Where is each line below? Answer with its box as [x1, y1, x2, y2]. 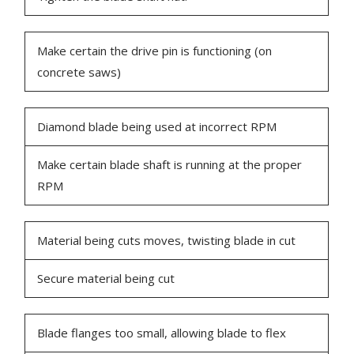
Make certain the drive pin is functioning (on [37, 43, 273, 59]
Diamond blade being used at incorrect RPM [37, 119, 277, 135]
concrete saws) [37, 64, 122, 81]
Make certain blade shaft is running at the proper [37, 156, 303, 173]
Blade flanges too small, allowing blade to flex [37, 325, 287, 341]
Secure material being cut [37, 270, 175, 287]
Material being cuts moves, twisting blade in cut [37, 232, 296, 249]
